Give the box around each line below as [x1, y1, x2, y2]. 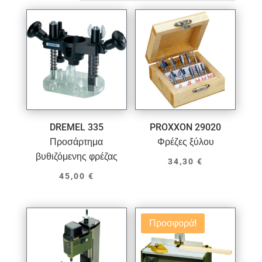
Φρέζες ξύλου [157, 136, 214, 148]
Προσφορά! [149, 218, 197, 229]
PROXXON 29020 [150, 122, 222, 133]
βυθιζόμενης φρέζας [35, 151, 118, 163]
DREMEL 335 [49, 122, 104, 133]
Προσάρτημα [50, 136, 104, 148]
